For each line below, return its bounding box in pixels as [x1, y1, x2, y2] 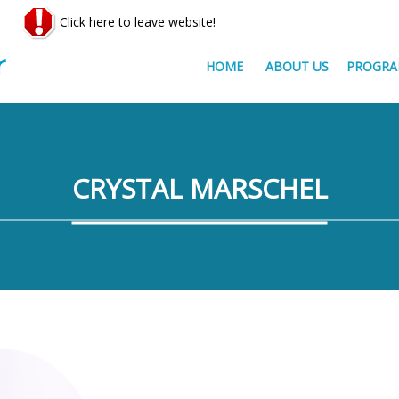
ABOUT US [265, 58, 329, 75]
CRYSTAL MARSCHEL [71, 169, 328, 207]
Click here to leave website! [56, 12, 216, 30]
